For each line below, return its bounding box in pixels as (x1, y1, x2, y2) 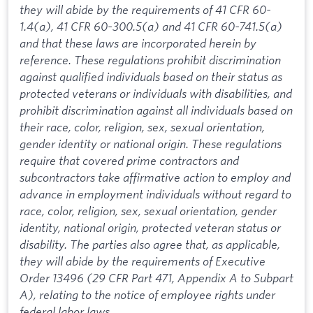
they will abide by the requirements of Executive (20, 254, 265, 269)
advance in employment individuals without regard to (20, 187, 291, 202)
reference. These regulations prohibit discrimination (20, 52, 281, 68)
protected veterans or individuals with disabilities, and (20, 86, 292, 101)
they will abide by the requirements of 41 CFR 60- (20, 2, 271, 17)
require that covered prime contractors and (20, 153, 239, 168)
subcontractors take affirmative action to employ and (20, 170, 291, 185)
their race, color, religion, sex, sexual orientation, (20, 119, 265, 135)
